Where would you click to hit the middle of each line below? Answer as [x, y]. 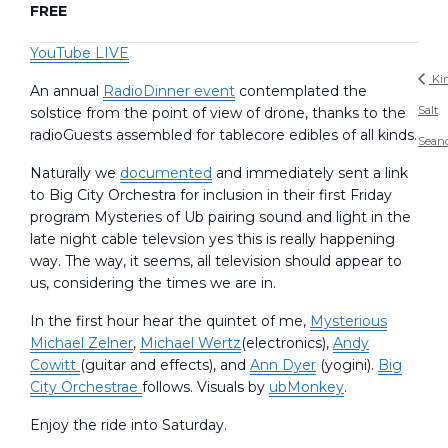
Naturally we [75, 172]
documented [166, 172]
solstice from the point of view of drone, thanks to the [218, 112]
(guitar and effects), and [165, 364]
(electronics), [287, 342]
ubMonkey [306, 386]
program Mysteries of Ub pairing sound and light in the [220, 216]
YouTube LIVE [79, 52]
